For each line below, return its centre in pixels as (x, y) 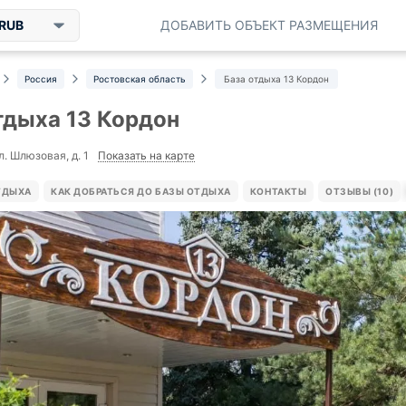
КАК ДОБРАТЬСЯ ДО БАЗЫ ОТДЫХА (141, 191)
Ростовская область (140, 79)
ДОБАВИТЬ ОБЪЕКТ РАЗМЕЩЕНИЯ (269, 25)
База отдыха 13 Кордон (276, 79)
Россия (41, 79)
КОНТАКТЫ (278, 191)
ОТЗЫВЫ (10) (360, 191)
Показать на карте (146, 155)
